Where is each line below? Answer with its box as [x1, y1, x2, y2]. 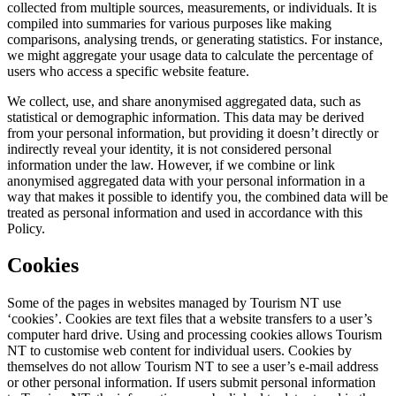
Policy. [7, 220, 45, 236]
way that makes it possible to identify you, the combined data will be [7, 188, 388, 204]
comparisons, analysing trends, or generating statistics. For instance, [7, 31, 383, 47]
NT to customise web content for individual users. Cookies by [7, 343, 352, 359]
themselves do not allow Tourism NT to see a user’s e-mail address [7, 359, 378, 375]
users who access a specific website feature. [7, 63, 249, 79]
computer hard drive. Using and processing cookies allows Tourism [7, 327, 382, 343]
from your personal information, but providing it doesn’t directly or [7, 125, 378, 141]
